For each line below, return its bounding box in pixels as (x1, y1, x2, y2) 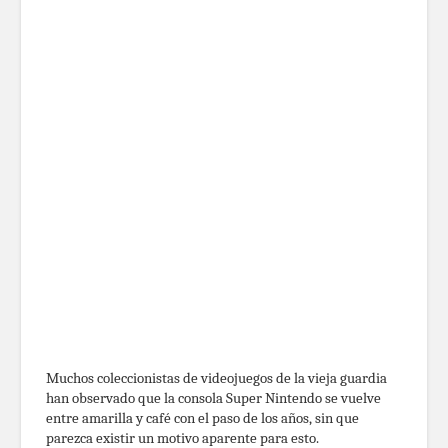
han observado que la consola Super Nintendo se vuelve (46, 389, 381, 407)
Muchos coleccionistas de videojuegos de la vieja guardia (46, 369, 387, 387)
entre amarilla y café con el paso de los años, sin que (46, 409, 359, 427)
